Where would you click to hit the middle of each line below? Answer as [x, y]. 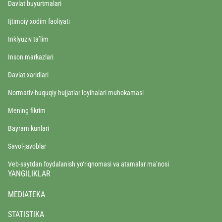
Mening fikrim [27, 110]
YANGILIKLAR [29, 173]
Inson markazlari [31, 57]
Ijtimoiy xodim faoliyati [39, 21]
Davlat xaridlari [28, 75]
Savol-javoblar [27, 146]
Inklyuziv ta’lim [28, 39]
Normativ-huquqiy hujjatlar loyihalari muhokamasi [76, 92]
